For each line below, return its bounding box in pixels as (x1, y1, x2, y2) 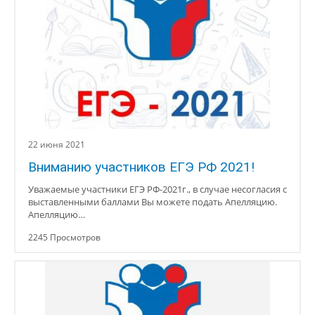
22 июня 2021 (28, 139, 85, 150)
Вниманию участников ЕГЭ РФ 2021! (28, 159, 255, 175)
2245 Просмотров (28, 231, 101, 243)
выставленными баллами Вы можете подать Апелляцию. (28, 195, 277, 208)
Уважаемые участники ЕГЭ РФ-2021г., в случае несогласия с (28, 183, 287, 195)
